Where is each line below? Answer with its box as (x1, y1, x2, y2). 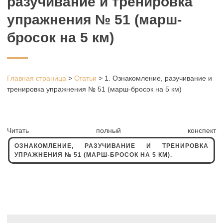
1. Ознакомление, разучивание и (105, 74, 212, 82)
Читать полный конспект (7, 126, 216, 134)
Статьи (74, 74, 97, 82)
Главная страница (7, 74, 66, 82)
